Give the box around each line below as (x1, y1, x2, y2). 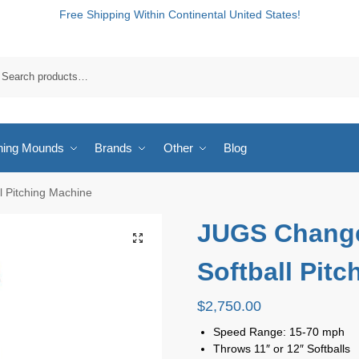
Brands (95, 141, 132, 155)
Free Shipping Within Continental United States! (58, 8, 301, 21)
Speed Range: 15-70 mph (212, 325, 345, 338)
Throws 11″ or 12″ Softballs (212, 341, 350, 355)
